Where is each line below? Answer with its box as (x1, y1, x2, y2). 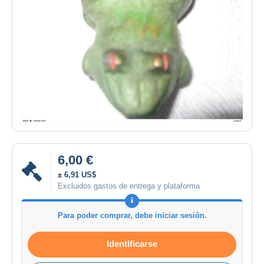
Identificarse (107, 238, 157, 249)
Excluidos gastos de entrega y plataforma (58, 181, 200, 190)
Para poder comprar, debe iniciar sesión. (57, 210, 207, 220)
